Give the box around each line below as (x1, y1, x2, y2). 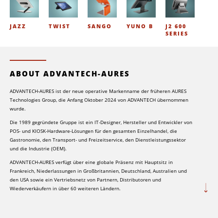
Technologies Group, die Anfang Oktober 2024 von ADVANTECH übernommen (10, 96, 188, 103)
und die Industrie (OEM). (10, 145, 67, 152)
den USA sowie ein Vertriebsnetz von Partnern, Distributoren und (10, 176, 161, 183)
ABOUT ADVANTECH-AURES (10, 69, 130, 79)
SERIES (165, 29, 188, 37)
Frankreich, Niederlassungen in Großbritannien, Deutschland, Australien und (10, 167, 187, 174)
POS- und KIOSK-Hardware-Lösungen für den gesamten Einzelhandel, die (10, 127, 177, 134)
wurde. (10, 105, 26, 112)
